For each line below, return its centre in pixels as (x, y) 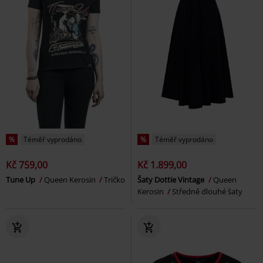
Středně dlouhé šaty (207, 191)
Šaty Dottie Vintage (172, 179)
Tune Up (21, 179)
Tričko (114, 179)
